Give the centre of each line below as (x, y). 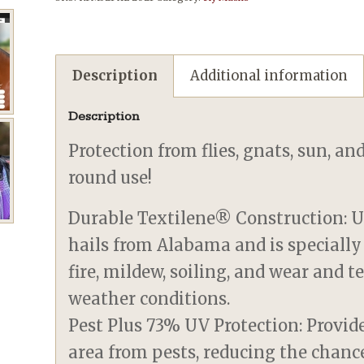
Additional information (269, 76)
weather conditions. (149, 299)
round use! (110, 178)
